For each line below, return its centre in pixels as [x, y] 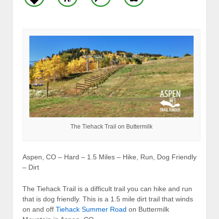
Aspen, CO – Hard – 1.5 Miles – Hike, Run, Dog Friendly [109, 157]
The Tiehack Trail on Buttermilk [111, 126]
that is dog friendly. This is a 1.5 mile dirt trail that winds [108, 199]
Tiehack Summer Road [91, 209]
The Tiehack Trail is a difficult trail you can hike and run [107, 188]
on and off [39, 209]
